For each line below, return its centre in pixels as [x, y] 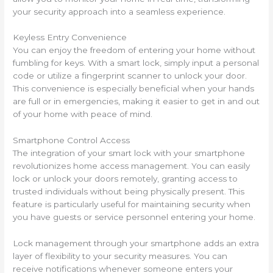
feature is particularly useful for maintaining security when [132, 204]
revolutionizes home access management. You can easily [132, 166]
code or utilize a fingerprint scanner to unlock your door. [130, 76]
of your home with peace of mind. [83, 114]
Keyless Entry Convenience [70, 37]
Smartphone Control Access [72, 140]
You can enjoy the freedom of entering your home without [134, 50]
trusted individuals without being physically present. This [129, 192]
